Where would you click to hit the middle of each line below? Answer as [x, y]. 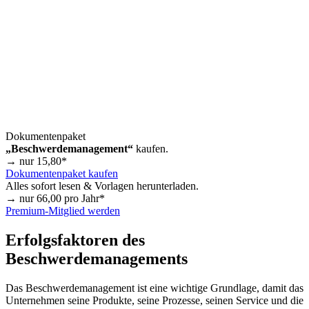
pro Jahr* [83, 198]
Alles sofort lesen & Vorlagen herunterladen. [102, 186]
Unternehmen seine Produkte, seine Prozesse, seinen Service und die [154, 300]
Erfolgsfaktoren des [75, 240]
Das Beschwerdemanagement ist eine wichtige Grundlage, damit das [154, 288]
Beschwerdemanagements [97, 258]
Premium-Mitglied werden [63, 210]
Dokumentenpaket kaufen [62, 173]
